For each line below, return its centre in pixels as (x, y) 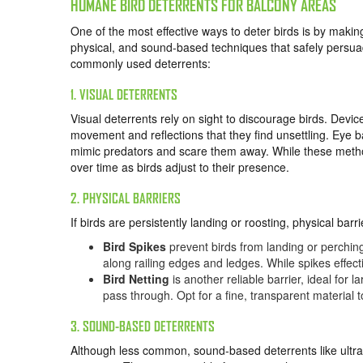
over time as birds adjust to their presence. (180, 167)
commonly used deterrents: (141, 63)
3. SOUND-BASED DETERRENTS (143, 326)
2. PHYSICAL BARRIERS (126, 198)
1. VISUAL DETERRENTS (124, 94)
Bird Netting (136, 278)
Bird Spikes (135, 246)
